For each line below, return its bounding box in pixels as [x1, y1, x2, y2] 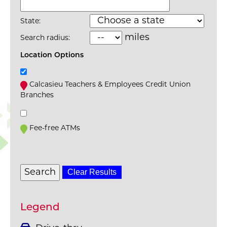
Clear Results [67, 167, 117, 176]
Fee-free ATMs [29, 124, 80, 132]
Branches [20, 91, 54, 99]
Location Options [20, 51, 84, 59]
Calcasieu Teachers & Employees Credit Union [29, 81, 191, 89]
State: [20, 17, 41, 25]
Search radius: [20, 34, 70, 42]
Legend [20, 202, 60, 213]
